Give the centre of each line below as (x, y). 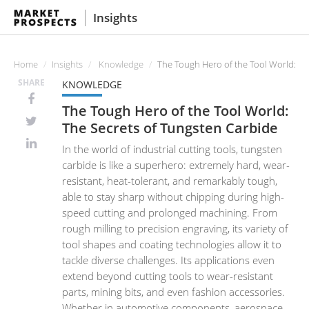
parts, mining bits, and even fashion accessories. (173, 292)
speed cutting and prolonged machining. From (170, 212)
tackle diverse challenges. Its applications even (168, 260)
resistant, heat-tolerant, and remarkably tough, (170, 181)
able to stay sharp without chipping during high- (173, 197)
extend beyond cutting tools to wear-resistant (168, 276)
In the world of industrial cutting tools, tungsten (172, 149)
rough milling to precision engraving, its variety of (175, 228)
